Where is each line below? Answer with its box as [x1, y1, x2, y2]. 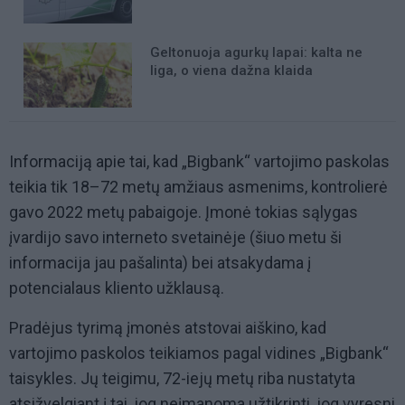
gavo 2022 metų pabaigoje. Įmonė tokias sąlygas [9, 202, 358, 222]
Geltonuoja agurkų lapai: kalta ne [150, 44, 363, 61]
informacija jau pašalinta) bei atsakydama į [9, 253, 311, 273]
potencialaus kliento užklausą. [9, 278, 224, 298]
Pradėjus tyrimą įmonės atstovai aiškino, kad [9, 318, 326, 338]
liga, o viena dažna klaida [150, 62, 313, 80]
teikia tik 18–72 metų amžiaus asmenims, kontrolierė [9, 177, 388, 197]
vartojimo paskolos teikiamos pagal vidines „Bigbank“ [9, 344, 389, 363]
